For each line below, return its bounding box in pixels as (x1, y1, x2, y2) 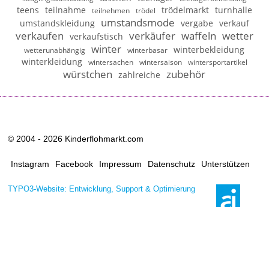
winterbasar (127, 46, 168, 55)
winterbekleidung (174, 44, 245, 56)
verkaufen (15, 29, 64, 43)
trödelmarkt (161, 4, 209, 16)
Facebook (55, 159, 94, 169)
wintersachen (88, 58, 133, 67)
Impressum (99, 159, 142, 169)
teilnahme (44, 4, 86, 16)
